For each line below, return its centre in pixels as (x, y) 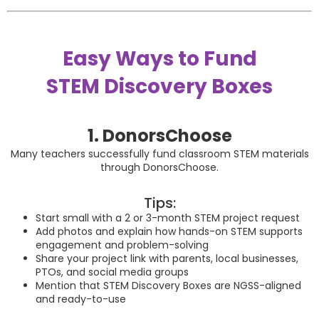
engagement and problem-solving (122, 245)
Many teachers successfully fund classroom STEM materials (159, 154)
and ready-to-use (81, 299)
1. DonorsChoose (159, 136)
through (122, 168)
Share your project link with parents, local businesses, (167, 259)
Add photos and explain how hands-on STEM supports (169, 232)
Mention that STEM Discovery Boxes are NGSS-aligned (168, 286)
